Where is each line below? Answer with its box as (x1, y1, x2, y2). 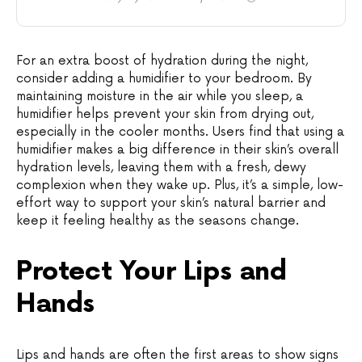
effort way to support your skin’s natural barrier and (16, 195, 326, 211)
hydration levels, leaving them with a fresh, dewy (16, 159, 306, 175)
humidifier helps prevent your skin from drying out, (16, 106, 314, 122)
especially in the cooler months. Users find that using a (16, 124, 344, 140)
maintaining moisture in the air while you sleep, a (16, 88, 303, 104)
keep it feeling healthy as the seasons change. (16, 213, 299, 229)
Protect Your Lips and (16, 255, 287, 288)
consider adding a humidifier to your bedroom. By (16, 70, 312, 86)
